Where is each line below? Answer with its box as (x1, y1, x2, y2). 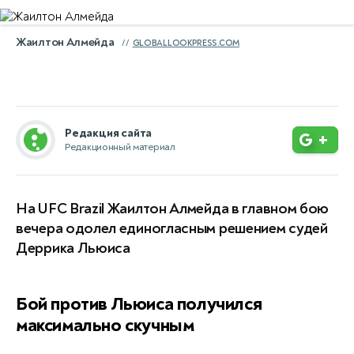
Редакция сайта (65, 126, 153, 141)
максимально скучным (16, 314, 194, 337)
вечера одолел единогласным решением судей (16, 219, 328, 238)
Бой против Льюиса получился (16, 292, 262, 315)
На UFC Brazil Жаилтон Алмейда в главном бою (16, 199, 330, 218)
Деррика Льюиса (16, 239, 130, 258)
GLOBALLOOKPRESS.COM (132, 38, 239, 48)
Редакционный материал (65, 141, 175, 153)
